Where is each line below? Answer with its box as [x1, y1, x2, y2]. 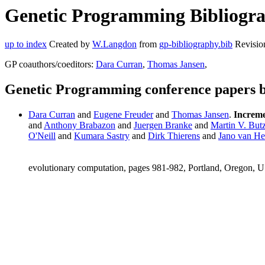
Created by [47, 39, 92, 50]
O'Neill [28, 131, 56, 141]
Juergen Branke [134, 120, 192, 131]
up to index [5, 39, 47, 50]
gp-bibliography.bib [159, 39, 232, 50]
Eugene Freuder [93, 109, 153, 120]
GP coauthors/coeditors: [5, 59, 96, 70]
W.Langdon [92, 39, 137, 50]
